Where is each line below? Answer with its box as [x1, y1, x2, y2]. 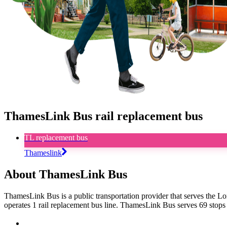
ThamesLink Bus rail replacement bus [4, 109, 203, 123]
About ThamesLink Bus [4, 167, 127, 181]
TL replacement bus [24, 133, 88, 142]
